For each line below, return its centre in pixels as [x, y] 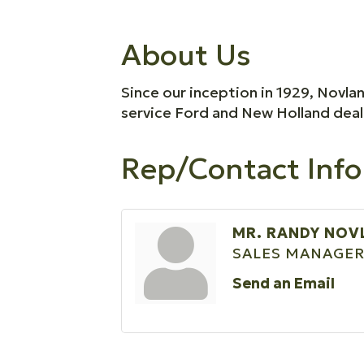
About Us [186, 54]
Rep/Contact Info [242, 168]
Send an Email [284, 283]
